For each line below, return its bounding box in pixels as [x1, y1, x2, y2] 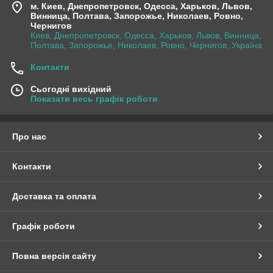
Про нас [12, 132, 46, 142]
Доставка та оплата [12, 191, 96, 202]
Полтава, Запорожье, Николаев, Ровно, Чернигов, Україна [30, 40, 262, 51]
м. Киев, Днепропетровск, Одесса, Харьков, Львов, [30, 1, 252, 12]
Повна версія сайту [12, 251, 96, 261]
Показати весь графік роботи [30, 94, 158, 104]
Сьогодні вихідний [30, 84, 112, 94]
